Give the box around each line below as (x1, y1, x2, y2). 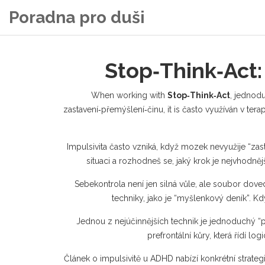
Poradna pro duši (9, 8, 145, 27)
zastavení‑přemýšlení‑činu (63, 105, 163, 114)
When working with (91, 91, 167, 100)
